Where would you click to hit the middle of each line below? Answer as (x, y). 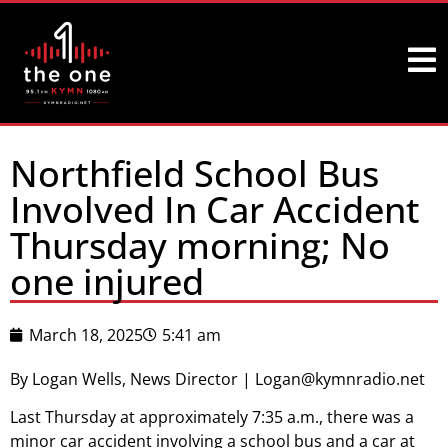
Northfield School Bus (194, 173)
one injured (107, 281)
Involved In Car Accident (215, 209)
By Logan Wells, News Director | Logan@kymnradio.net (217, 379)
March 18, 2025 (86, 335)
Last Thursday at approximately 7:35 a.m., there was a (212, 417)
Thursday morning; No (200, 245)
